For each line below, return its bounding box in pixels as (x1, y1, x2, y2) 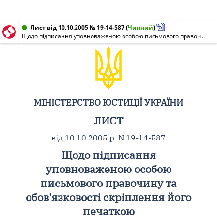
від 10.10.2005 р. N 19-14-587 (51, 133, 166, 142)
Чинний (128, 23, 153, 31)
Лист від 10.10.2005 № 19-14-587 (31, 23, 124, 31)
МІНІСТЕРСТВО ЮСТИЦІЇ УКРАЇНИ (34, 96, 183, 108)
